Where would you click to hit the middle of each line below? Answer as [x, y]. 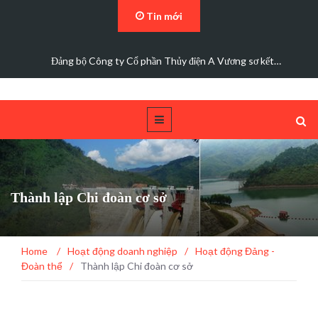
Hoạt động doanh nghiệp [122, 251]
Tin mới [163, 16]
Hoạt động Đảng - [235, 251]
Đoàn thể [42, 266]
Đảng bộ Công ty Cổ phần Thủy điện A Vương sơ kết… [166, 61]
